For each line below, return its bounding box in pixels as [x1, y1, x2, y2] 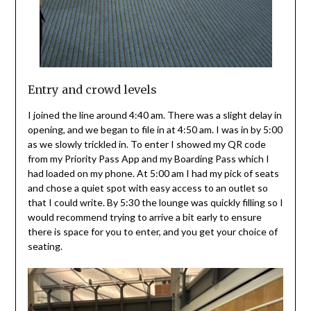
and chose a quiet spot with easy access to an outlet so [27, 182, 268, 194]
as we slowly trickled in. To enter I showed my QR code [27, 138, 266, 151]
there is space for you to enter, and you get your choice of [27, 226, 278, 238]
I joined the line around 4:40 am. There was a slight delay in [27, 109, 282, 121]
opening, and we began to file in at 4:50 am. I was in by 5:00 [27, 124, 283, 136]
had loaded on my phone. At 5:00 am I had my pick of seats [27, 167, 279, 180]
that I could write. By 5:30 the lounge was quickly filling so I [27, 196, 283, 209]
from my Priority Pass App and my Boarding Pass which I [27, 153, 269, 165]
